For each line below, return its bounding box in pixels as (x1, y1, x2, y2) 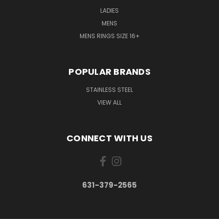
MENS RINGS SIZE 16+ (79, 31, 140, 40)
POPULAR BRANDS (68, 65, 151, 78)
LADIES (100, 6, 119, 15)
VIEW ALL (97, 98, 122, 107)
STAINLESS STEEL (86, 85, 133, 94)
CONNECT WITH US (66, 131, 153, 144)
